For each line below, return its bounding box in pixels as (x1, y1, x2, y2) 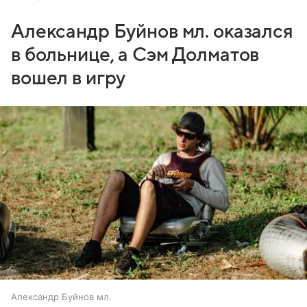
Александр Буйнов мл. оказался (11, 21, 293, 42)
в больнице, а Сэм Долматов (11, 45, 260, 66)
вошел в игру (11, 68, 126, 89)
